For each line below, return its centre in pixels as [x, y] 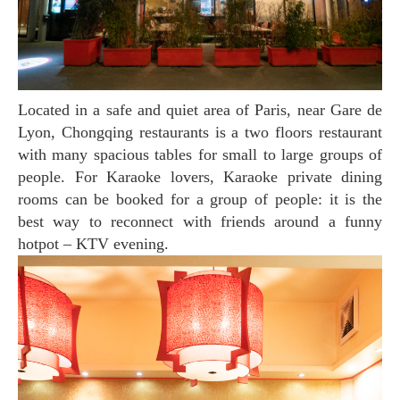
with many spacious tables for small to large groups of [200, 154]
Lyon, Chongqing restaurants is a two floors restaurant [200, 132]
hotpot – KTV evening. [93, 243]
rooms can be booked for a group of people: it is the [200, 199]
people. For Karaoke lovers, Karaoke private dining [200, 176]
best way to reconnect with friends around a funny [200, 221]
